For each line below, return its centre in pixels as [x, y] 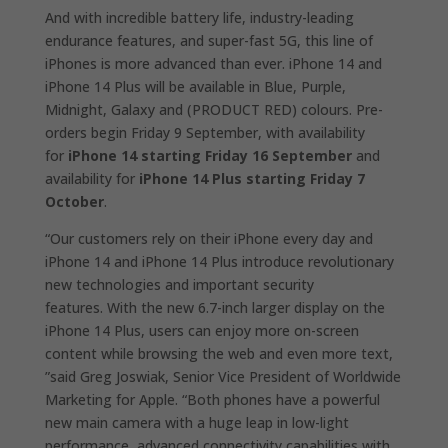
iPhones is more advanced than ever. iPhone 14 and [213, 64]
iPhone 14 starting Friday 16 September [209, 156]
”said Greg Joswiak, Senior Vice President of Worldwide [222, 377]
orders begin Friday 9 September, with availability [204, 133]
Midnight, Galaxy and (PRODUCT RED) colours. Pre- [213, 110]
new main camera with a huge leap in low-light [196, 423]
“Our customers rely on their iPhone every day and [208, 239]
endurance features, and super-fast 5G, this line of [208, 41]
